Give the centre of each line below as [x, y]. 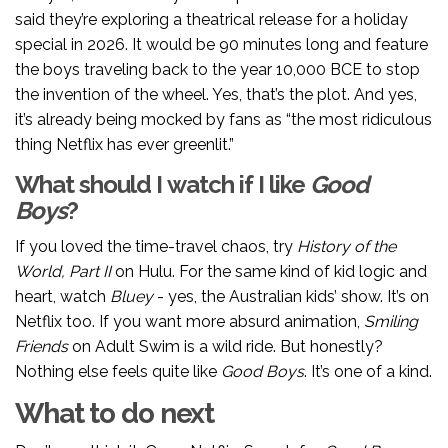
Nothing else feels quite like [118, 372]
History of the [346, 247]
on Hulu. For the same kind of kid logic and [269, 272]
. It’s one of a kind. [368, 372]
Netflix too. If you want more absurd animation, [189, 322]
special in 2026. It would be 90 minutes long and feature [221, 45]
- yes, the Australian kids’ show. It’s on [291, 297]
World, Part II [63, 272]
